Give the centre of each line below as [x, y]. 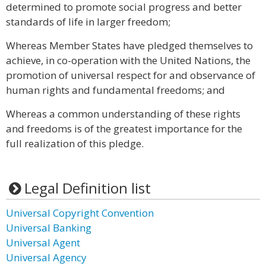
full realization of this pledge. [75, 143]
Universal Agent [43, 243]
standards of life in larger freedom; [88, 22]
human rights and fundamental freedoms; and [115, 90]
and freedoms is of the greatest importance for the [124, 129]
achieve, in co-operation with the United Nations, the [128, 60]
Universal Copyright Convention [80, 213]
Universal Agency [46, 257]
